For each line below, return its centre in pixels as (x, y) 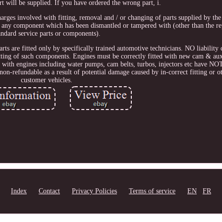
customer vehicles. (47, 80)
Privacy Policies (94, 191)
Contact (49, 191)
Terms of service (152, 191)
